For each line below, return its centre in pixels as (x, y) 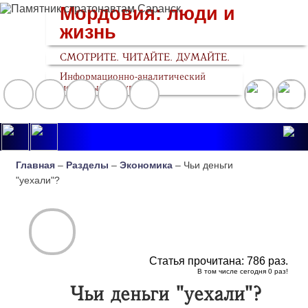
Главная (36, 165)
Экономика (146, 165)
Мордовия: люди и (148, 13)
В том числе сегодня (232, 272)
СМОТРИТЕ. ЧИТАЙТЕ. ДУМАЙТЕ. (145, 57)
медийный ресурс (100, 87)
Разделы (88, 165)
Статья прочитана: (198, 261)
